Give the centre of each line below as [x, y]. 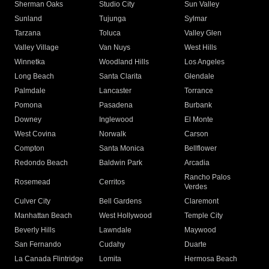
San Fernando [38, 245]
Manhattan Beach [43, 216]
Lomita [110, 259]
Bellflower [200, 149]
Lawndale [116, 230]
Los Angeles [204, 62]
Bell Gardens [121, 201]
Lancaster [116, 91]
